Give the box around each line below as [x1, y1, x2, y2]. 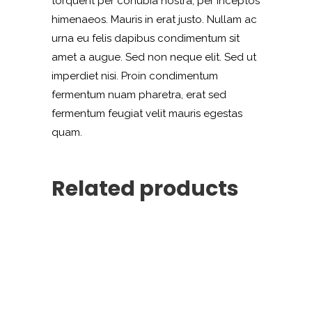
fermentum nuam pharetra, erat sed [52, 88, 226, 101]
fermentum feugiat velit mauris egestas [52, 107, 242, 120]
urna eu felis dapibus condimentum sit [52, 31, 240, 45]
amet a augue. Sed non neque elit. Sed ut [52, 50, 256, 63]
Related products [52, 173, 239, 203]
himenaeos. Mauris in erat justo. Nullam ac [52, 13, 257, 26]
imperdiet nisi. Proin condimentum [52, 69, 218, 82]
